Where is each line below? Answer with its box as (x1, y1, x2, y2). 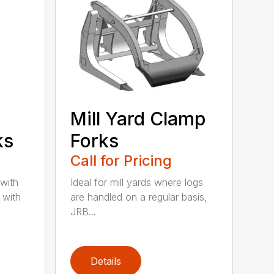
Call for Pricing (70, 151, 172, 169)
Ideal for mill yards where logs (70, 176, 204, 188)
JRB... (70, 205, 97, 218)
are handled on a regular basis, (70, 190, 208, 203)
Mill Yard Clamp (70, 107, 206, 130)
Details (91, 254, 122, 267)
